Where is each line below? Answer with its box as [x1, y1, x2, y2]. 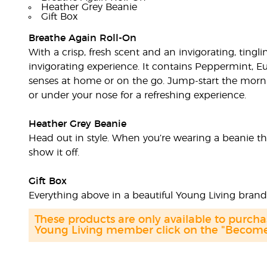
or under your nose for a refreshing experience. [28, 91, 246, 100]
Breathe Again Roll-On [28, 33, 136, 43]
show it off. [28, 148, 79, 157]
